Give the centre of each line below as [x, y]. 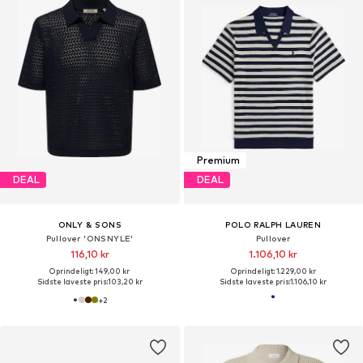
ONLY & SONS [90, 224]
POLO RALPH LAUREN [273, 224]
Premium [218, 160]
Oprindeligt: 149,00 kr [90, 271]
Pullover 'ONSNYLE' [90, 238]
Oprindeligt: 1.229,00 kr [273, 271]
